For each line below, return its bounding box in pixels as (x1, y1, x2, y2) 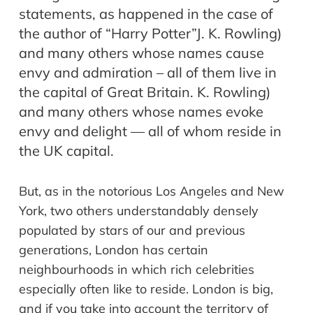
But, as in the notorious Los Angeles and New (19, 183, 284, 200)
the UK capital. (19, 142, 114, 160)
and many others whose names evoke (19, 103, 263, 121)
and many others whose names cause (19, 44, 264, 62)
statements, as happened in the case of (19, 5, 273, 23)
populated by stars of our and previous (19, 222, 245, 239)
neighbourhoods (19, 261, 114, 278)
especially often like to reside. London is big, (19, 281, 273, 298)
